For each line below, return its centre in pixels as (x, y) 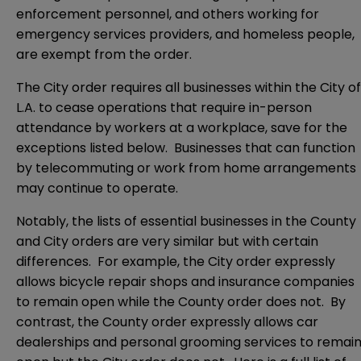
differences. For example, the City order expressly (176, 262)
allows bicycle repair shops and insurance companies (185, 282)
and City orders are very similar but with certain (167, 242)
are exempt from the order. (104, 55)
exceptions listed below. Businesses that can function (186, 148)
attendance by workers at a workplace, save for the (182, 128)
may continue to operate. (97, 189)
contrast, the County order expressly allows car (167, 322)
